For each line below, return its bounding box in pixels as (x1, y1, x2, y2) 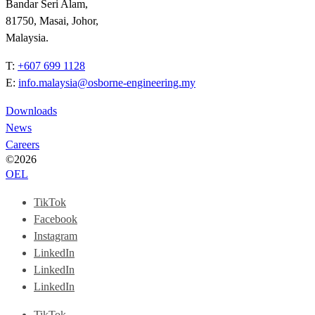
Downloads (6, 105, 57, 117)
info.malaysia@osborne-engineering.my (18, 77, 195, 89)
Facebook (34, 213, 77, 226)
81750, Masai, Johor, (6, 15, 98, 27)
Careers (6, 139, 39, 151)
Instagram (34, 230, 77, 243)
